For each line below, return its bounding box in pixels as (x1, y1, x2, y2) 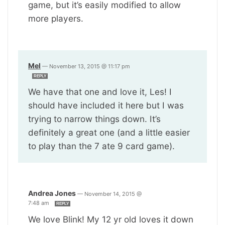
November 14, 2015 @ (84, 190, 142, 197)
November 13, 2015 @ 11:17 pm (49, 62, 130, 70)
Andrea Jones (28, 188, 76, 197)
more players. (28, 13, 83, 24)
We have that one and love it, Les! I (28, 86, 172, 97)
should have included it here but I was (28, 99, 184, 110)
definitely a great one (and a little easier (28, 127, 190, 138)
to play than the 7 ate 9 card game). (28, 140, 175, 151)
